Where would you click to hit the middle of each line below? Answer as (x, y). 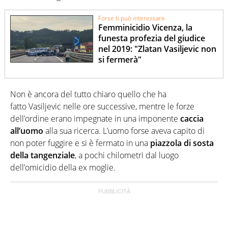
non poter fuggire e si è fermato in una (80, 143)
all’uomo (27, 131)
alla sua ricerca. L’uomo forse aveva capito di (124, 131)
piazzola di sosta (182, 143)
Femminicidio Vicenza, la (146, 28)
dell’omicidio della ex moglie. (63, 167)
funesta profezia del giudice (152, 38)
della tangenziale (42, 155)
